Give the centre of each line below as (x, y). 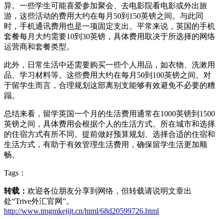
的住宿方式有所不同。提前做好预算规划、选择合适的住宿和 (109, 134)
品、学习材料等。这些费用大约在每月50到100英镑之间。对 (108, 75)
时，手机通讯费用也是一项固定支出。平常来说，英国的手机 (109, 26)
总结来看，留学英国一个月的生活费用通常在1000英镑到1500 (109, 114)
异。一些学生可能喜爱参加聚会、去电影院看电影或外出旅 (106, 6)
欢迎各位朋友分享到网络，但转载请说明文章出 (109, 191)
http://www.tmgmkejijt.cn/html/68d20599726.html (81, 211)
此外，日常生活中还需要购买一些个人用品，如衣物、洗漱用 (109, 65)
